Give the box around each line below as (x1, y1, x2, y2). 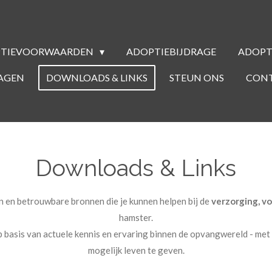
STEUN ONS (169, 72, 224, 83)
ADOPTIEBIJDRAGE (126, 46, 216, 57)
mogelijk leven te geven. (87, 245, 185, 256)
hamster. (119, 212, 153, 223)
